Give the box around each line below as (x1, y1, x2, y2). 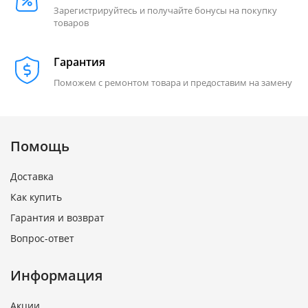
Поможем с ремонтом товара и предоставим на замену (54, 76, 292, 89)
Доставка (10, 170, 54, 184)
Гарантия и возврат (10, 211, 104, 225)
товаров (54, 16, 89, 30)
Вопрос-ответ (10, 232, 74, 245)
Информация (10, 266, 102, 285)
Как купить (10, 190, 62, 204)
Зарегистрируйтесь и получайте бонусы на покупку (54, 4, 277, 17)
